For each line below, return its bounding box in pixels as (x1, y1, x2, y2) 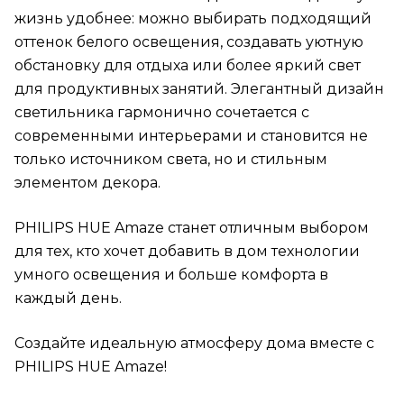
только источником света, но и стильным (14, 151, 327, 169)
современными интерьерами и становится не (14, 127, 368, 145)
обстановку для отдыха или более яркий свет (14, 57, 361, 75)
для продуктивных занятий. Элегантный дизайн (14, 80, 384, 98)
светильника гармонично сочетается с (14, 104, 309, 122)
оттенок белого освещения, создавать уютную (14, 33, 363, 51)
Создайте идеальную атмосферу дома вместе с (14, 335, 374, 353)
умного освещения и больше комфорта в (14, 266, 328, 284)
